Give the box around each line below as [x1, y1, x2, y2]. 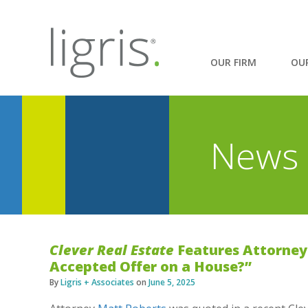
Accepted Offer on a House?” [49, 256, 252, 276]
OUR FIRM [210, 56, 256, 69]
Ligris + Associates [60, 276, 134, 288]
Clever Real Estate [49, 240, 174, 259]
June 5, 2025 [148, 276, 195, 288]
